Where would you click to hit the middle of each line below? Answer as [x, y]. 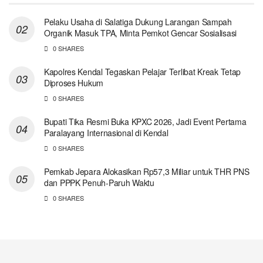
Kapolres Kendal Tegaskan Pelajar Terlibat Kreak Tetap [143, 71]
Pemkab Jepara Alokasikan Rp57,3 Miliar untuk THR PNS [147, 171]
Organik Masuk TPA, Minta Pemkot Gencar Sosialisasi [141, 33]
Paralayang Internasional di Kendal [106, 132]
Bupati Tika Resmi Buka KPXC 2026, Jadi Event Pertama [145, 121]
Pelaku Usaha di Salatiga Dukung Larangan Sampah [138, 21]
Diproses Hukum [74, 82]
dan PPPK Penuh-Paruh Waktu [99, 182]
